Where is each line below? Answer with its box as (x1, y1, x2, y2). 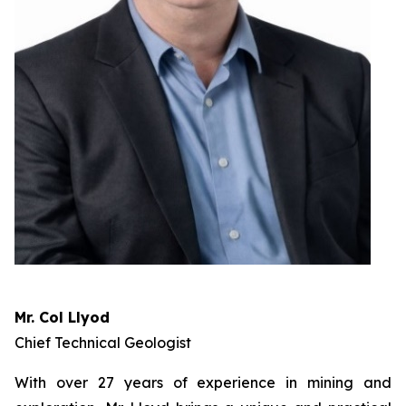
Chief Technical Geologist (14, 333, 191, 353)
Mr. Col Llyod (14, 308, 110, 327)
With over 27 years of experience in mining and (14, 373, 391, 392)
